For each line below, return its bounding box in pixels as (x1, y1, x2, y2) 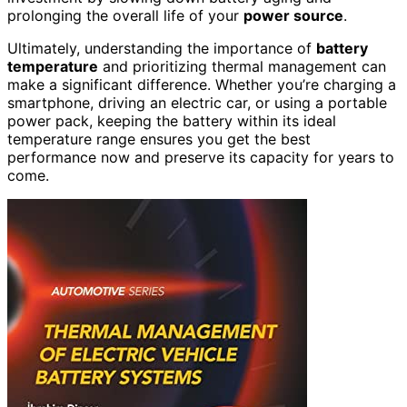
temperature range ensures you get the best (7, 129, 311, 148)
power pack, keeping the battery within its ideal (7, 111, 336, 130)
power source (243, 5, 343, 25)
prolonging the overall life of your (7, 5, 243, 25)
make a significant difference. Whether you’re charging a (7, 74, 396, 94)
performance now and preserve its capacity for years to (7, 147, 394, 166)
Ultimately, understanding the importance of (7, 38, 316, 57)
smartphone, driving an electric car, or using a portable (7, 93, 387, 112)
